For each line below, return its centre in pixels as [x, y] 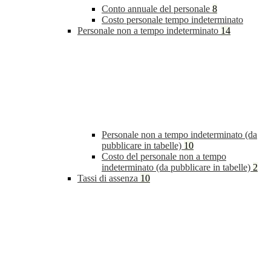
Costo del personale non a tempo [164, 157]
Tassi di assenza [109, 178]
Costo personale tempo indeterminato [172, 20]
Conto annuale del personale [157, 9]
